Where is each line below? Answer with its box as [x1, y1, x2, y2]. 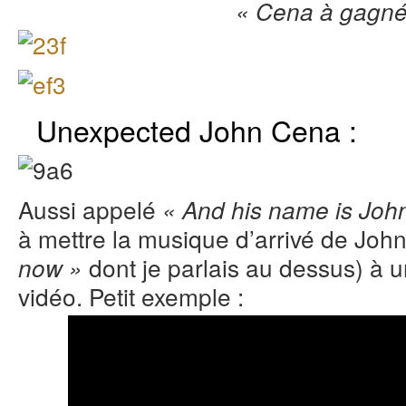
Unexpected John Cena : [36, 108, 357, 150]
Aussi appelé [18, 191, 162, 226]
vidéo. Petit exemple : [18, 278, 244, 313]
